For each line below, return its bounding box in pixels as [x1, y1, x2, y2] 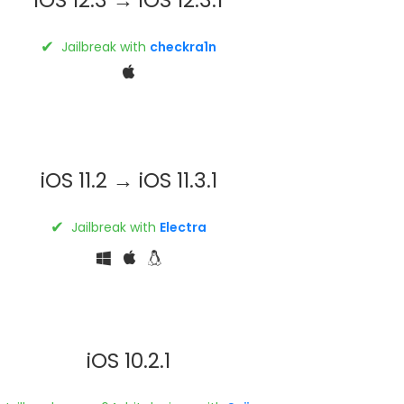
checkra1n [150, 37, 217, 56]
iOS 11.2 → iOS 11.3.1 [40, 165, 217, 195]
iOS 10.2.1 [87, 345, 171, 375]
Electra [160, 217, 207, 236]
